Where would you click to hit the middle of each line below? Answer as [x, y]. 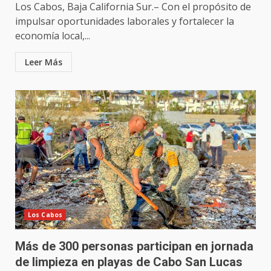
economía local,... [53, 35]
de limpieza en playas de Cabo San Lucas [129, 262]
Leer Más [44, 62]
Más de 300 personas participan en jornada [134, 246]
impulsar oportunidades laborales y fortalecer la [125, 21]
